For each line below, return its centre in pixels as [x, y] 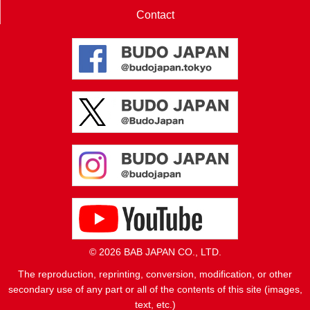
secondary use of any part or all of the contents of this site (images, [155, 289]
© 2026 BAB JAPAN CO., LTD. [155, 252]
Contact [155, 15]
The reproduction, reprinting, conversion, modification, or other [155, 274]
